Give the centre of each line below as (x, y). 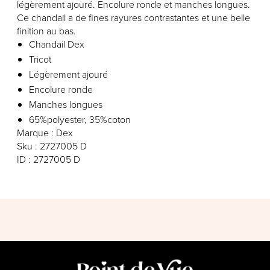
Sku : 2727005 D (52, 146)
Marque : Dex (45, 133)
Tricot (40, 59)
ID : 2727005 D (49, 159)
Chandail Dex (57, 44)
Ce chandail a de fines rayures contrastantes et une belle (133, 18)
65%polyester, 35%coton (80, 120)
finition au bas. (48, 31)
